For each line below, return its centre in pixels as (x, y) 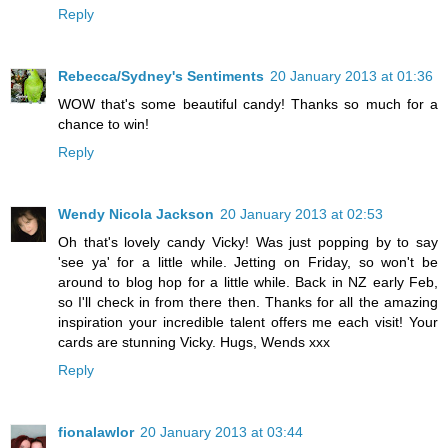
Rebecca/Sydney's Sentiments (161, 75)
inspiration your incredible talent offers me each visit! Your (248, 321)
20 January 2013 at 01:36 (351, 75)
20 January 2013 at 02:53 (301, 213)
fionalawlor (96, 431)
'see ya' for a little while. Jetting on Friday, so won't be (248, 261)
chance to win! (103, 123)
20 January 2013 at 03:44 (221, 431)
